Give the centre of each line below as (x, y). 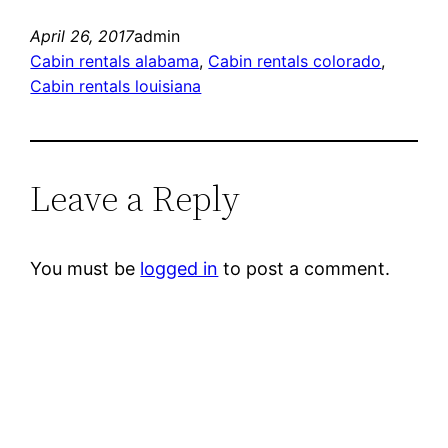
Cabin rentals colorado (295, 60)
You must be (85, 268)
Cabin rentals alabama (115, 60)
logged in (179, 268)
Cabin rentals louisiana (116, 85)
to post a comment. (304, 268)
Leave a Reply (135, 198)
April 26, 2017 (82, 35)
